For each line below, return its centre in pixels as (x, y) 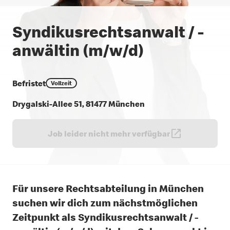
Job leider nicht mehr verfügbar (109, 133)
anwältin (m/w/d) (78, 50)
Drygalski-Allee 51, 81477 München (79, 104)
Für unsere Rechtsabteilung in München (108, 188)
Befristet (29, 83)
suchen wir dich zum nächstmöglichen (105, 203)
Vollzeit (61, 83)
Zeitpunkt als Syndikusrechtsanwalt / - (105, 217)
